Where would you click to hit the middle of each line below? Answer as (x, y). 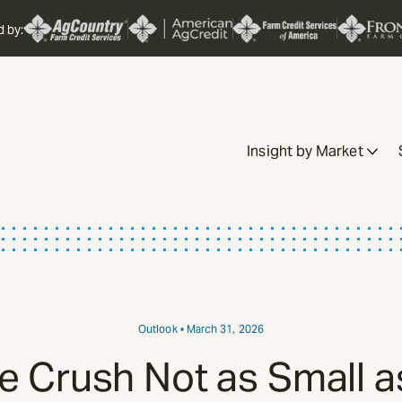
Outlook (158, 329)
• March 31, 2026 (220, 329)
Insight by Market (305, 152)
